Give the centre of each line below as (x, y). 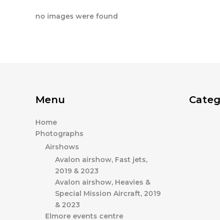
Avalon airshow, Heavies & (103, 182)
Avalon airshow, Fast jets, (101, 160)
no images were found (77, 16)
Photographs (59, 134)
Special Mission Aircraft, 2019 (108, 193)
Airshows (62, 147)
